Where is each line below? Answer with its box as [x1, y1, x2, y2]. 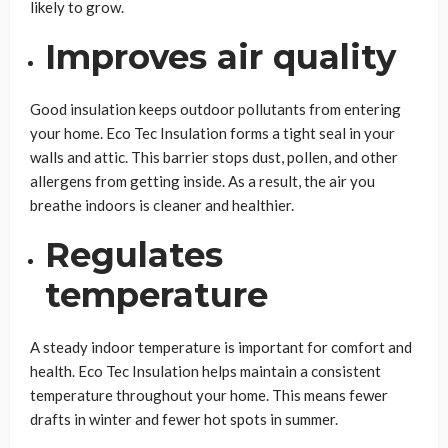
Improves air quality [45, 36, 396, 79]
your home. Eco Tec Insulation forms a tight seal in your [30, 124, 395, 143]
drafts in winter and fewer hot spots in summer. [30, 410, 338, 429]
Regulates [45, 234, 223, 277]
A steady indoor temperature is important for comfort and [30, 338, 412, 357]
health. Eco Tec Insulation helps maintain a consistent [30, 362, 381, 381]
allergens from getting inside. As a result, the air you [30, 172, 375, 191]
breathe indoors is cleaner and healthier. [30, 196, 294, 215]
